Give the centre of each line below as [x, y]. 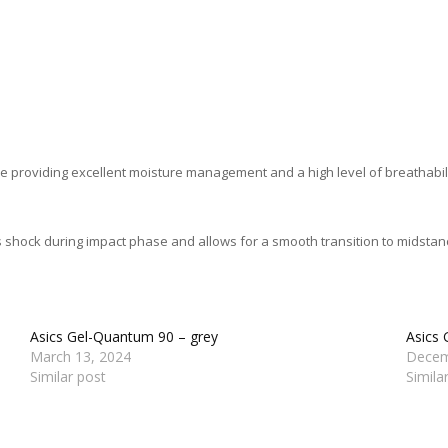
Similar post [68, 377]
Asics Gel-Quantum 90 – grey [124, 337]
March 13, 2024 [81, 357]
